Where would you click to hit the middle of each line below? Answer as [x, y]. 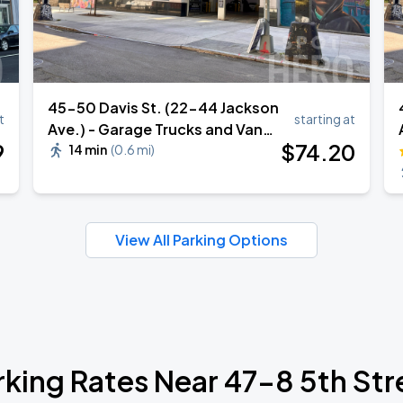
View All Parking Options [201, 240]
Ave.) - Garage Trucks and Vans [160, 129]
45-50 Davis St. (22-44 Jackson [164, 107]
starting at [324, 119]
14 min [89, 149]
